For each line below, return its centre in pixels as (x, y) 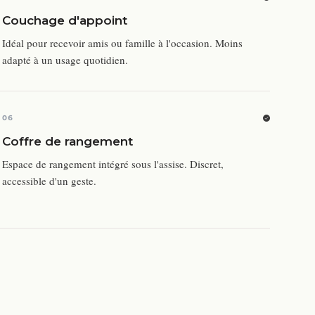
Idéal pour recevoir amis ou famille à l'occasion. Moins (122, 43)
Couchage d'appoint (64, 21)
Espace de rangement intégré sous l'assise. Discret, (112, 164)
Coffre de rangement (67, 142)
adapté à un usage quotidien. (65, 60)
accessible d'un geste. (49, 181)
